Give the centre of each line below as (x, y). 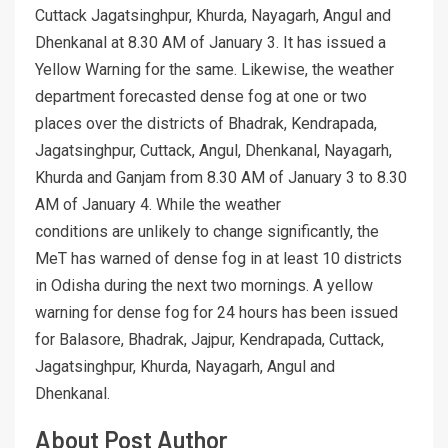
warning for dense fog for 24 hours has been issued (216, 313)
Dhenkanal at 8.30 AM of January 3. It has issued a (210, 43)
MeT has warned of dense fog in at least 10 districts (218, 259)
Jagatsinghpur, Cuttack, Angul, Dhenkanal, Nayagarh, (213, 151)
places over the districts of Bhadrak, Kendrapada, (206, 124)
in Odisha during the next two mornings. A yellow (204, 286)
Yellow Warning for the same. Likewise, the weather (214, 70)
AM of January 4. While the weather (158, 205)
